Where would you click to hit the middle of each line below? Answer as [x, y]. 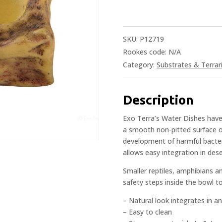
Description [158, 100]
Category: [140, 64]
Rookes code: [146, 52]
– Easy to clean [147, 212]
